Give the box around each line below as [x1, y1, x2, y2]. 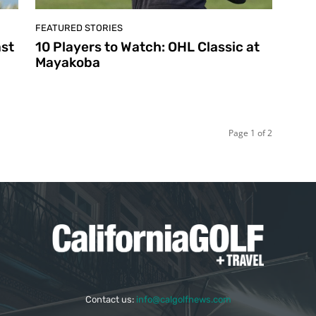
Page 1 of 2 [229, 126, 272, 139]
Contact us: [85, 293, 136, 305]
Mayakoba [35, 54, 100, 71]
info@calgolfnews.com [135, 293, 231, 305]
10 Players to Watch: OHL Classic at [35, 38, 260, 55]
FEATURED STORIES [35, 22, 123, 33]
